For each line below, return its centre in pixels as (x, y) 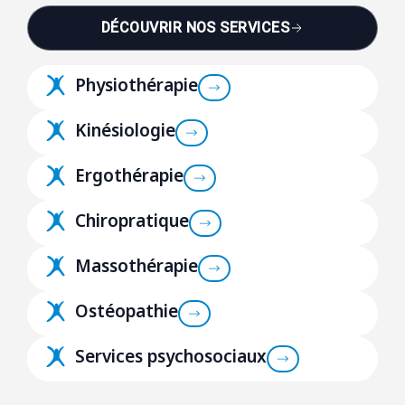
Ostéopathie (127, 311)
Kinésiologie (126, 131)
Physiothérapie (137, 85)
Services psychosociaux (171, 357)
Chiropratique (132, 221)
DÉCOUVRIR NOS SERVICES (195, 28)
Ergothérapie (130, 176)
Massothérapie (137, 266)
